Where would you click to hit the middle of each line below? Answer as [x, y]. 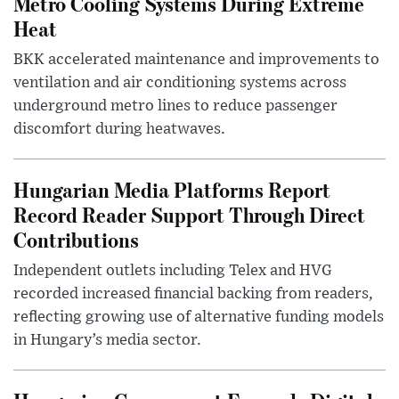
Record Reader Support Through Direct [189, 215]
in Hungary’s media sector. [107, 341]
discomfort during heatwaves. [119, 130]
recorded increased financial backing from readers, [193, 294]
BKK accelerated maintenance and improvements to [196, 60]
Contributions [76, 240]
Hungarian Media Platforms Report [172, 190]
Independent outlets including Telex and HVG [173, 271]
